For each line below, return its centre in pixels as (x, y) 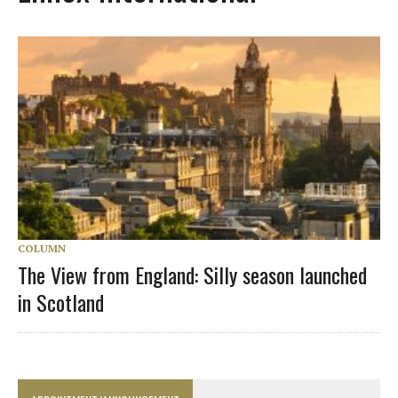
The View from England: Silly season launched (192, 274)
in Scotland (61, 302)
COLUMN (42, 248)
